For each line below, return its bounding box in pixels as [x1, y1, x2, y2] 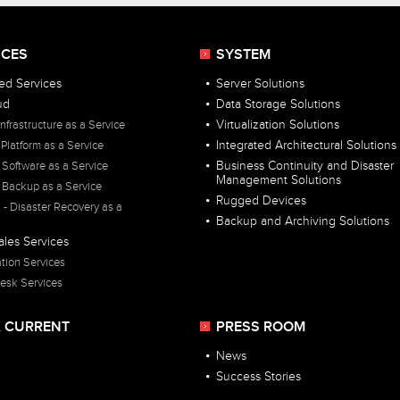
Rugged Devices [216, 194, 306, 209]
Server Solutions [216, 77, 304, 92]
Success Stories [216, 370, 301, 385]
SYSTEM [216, 46, 271, 64]
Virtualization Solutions [216, 118, 339, 133]
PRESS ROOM [216, 319, 305, 337]
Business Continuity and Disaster [216, 159, 394, 174]
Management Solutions [216, 173, 341, 188]
